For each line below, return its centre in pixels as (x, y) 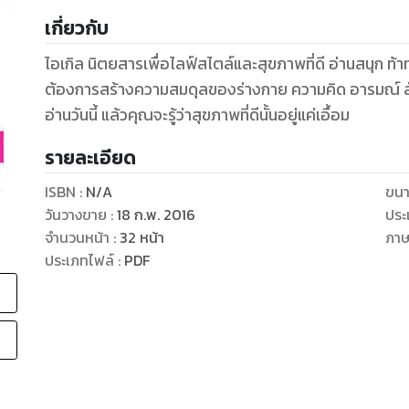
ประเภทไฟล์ (79, 260)
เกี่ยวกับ (76, 27)
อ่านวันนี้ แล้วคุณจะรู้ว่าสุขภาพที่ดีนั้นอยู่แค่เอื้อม (197, 115)
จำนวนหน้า (77, 237)
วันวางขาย (75, 214)
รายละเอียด (90, 157)
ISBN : (65, 191)
